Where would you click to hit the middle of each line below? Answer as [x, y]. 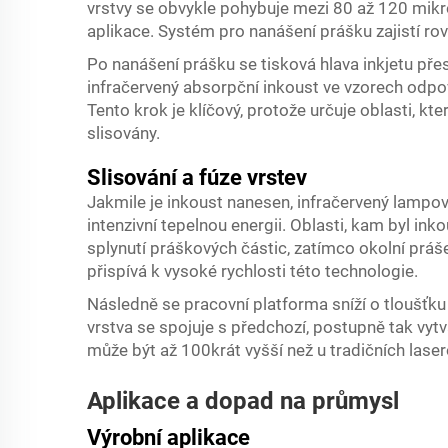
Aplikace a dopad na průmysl [243, 401]
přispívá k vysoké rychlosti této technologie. [252, 271]
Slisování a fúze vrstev [197, 177]
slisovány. [123, 133]
